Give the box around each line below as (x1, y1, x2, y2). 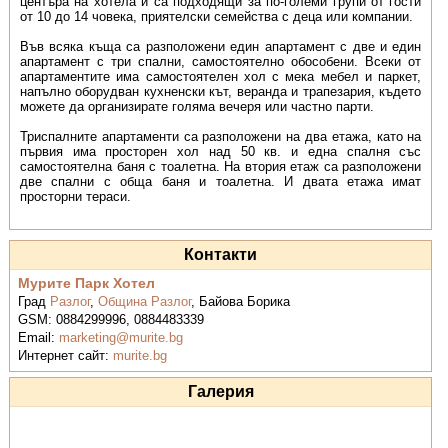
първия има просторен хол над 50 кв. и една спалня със (19, 144, 422, 159)
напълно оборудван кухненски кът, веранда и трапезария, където (19, 84, 422, 99)
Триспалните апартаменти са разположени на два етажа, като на (19, 129, 422, 144)
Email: (18, 330, 60, 345)
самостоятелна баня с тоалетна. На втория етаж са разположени (19, 159, 422, 174)
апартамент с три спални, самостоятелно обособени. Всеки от (19, 54, 422, 69)
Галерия (187, 383, 254, 400)
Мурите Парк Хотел (18, 275, 156, 291)
